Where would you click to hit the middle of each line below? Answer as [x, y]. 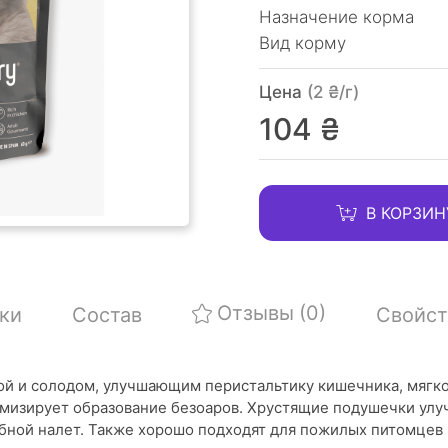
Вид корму [302, 43]
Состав [106, 315]
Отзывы [255, 313]
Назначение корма [336, 17]
